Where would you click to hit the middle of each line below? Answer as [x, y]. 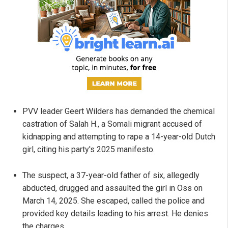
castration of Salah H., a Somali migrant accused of [112, 124]
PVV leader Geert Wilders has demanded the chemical [119, 111]
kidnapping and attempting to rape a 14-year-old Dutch [119, 136]
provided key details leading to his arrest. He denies [115, 213]
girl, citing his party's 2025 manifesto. [89, 149]
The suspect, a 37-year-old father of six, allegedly [111, 175]
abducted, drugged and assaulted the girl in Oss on [112, 188]
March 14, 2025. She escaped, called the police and [113, 201]
